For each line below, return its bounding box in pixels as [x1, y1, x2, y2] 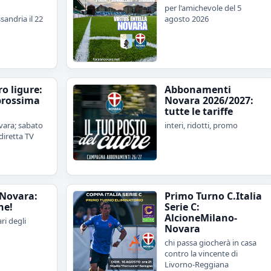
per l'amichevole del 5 [165, 2, 241, 13]
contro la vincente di [165, 247, 238, 259]
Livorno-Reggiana [165, 258, 229, 270]
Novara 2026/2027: [165, 93, 253, 107]
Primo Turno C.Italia [165, 189, 262, 203]
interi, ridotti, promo [165, 119, 238, 131]
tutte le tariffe [165, 104, 233, 118]
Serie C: [165, 200, 200, 214]
